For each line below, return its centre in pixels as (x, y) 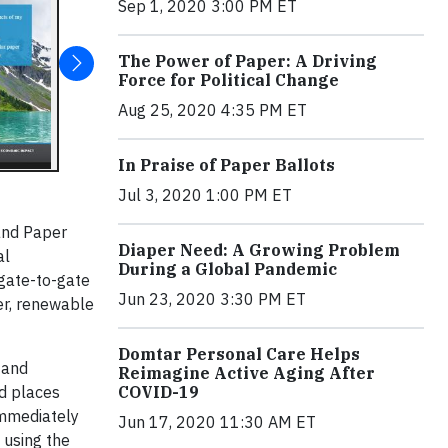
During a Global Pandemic (227, 269)
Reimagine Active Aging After (246, 373)
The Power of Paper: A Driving (247, 61)
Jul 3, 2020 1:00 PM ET (205, 195)
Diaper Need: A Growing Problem (259, 250)
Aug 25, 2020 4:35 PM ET (212, 110)
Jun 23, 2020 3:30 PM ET (212, 299)
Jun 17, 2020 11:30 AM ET (217, 422)
